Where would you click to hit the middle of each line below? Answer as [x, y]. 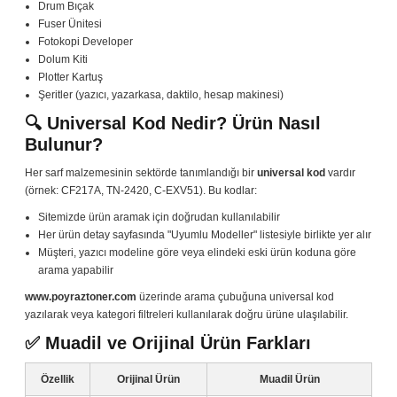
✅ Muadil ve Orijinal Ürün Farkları [168, 343]
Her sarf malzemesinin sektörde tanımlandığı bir [141, 173]
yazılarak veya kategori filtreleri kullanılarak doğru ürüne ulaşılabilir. [187, 315]
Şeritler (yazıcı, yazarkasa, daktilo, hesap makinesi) [161, 95]
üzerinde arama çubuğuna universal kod [235, 297]
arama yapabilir [76, 271]
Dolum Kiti [63, 60]
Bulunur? [64, 145]
